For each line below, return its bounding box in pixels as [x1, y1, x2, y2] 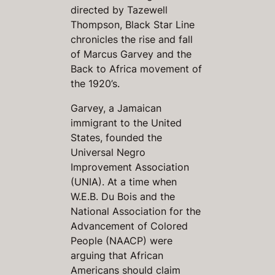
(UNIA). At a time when [71, 175, 177, 188]
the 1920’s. [71, 77, 120, 90]
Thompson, [71, 18, 126, 31]
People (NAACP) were [71, 234, 173, 247]
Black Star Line [125, 18, 195, 31]
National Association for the [71, 204, 201, 217]
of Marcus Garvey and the [71, 47, 192, 60]
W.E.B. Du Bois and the [71, 190, 176, 203]
